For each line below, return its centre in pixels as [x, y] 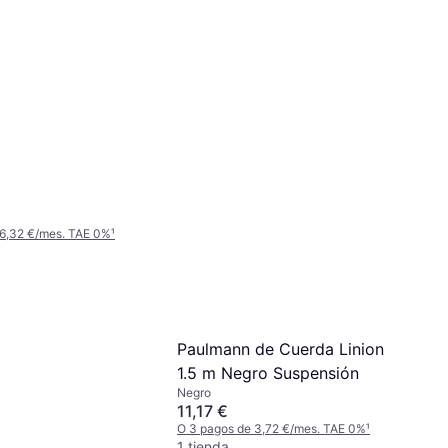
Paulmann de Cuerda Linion [280, 348]
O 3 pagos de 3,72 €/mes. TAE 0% [271, 428]
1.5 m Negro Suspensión [268, 372]
